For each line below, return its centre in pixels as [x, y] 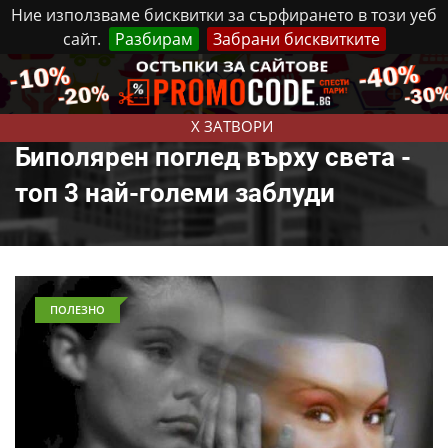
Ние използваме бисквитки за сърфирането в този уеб [224, 15]
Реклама [286, 72]
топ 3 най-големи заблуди [175, 193]
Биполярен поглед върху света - [213, 157]
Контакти [362, 72]
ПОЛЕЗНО [77, 309]
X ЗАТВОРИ [231, 126]
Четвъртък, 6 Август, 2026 [162, 73]
